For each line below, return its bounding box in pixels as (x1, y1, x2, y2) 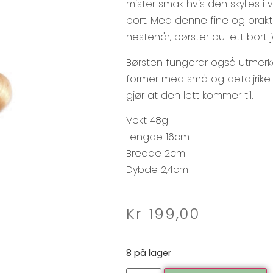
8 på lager (126, 246, 171, 259)
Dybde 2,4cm (126, 163, 188, 177)
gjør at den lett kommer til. (126, 88, 253, 102)
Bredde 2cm (126, 146, 185, 161)
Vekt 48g (126, 113, 168, 128)
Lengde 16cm (126, 130, 190, 144)
